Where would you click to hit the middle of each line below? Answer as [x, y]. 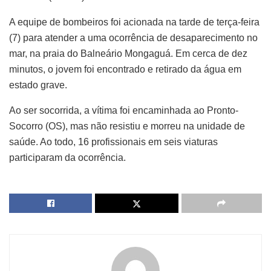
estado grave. [38, 85]
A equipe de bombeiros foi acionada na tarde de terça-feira [134, 22]
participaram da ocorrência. [67, 158]
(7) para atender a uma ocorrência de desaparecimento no [133, 38]
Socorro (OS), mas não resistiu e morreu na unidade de [127, 126]
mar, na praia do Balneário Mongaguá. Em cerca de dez [128, 54]
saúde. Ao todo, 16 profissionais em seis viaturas [113, 142]
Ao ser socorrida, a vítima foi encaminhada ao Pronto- [124, 111]
